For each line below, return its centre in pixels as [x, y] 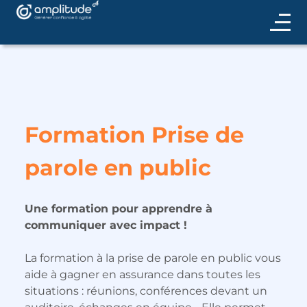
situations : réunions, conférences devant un [146, 291]
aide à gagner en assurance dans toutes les [143, 274]
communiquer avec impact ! [106, 225]
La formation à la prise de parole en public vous [153, 258]
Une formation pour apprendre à [119, 209]
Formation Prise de [134, 135]
